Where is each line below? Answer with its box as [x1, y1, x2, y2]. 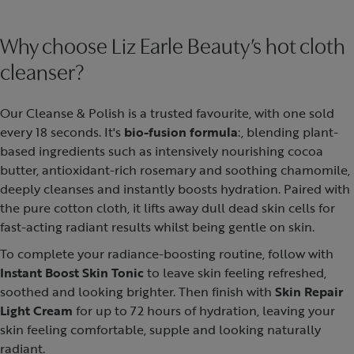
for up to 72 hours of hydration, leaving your [73, 302, 335, 319]
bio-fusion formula [124, 123, 238, 141]
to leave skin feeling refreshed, [144, 264, 326, 281]
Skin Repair [275, 283, 343, 300]
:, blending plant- [238, 123, 338, 141]
